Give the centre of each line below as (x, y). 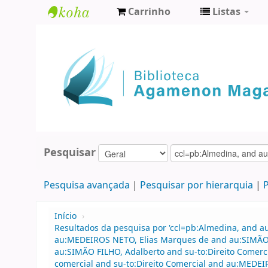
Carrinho (149, 12)
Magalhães (80, 73)
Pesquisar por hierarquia (196, 186)
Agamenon (80, 54)
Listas (226, 12)
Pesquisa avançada (86, 186)
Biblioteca (77, 34)
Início (66, 217)
